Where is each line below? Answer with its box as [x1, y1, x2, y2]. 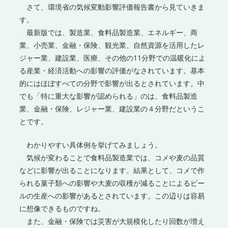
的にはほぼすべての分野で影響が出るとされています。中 [19, 78, 205, 88]
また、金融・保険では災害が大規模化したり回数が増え [19, 216, 205, 226]
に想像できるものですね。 [19, 203, 105, 213]
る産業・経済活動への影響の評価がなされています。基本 [19, 65, 205, 75]
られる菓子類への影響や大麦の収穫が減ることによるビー [19, 178, 205, 188]
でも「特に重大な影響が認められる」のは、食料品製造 [19, 91, 198, 101]
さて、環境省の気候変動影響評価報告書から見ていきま [19, 2, 205, 12]
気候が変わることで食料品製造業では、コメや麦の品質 [19, 152, 205, 162]
